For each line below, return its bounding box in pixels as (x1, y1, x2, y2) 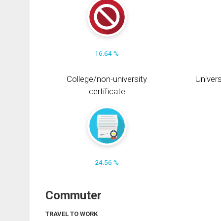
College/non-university (67, 74, 147, 84)
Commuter (45, 188, 102, 202)
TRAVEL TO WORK (45, 210, 98, 218)
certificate (88, 86, 125, 97)
